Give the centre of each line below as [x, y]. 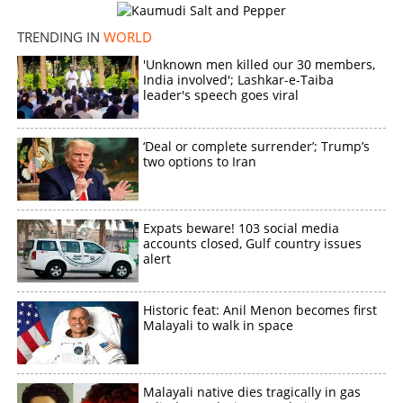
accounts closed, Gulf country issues [253, 243]
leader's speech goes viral [221, 94]
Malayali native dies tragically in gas [252, 391]
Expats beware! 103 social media [242, 228]
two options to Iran [200, 161]
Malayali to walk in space [219, 325]
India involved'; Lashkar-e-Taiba [239, 79]
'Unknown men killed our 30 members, [260, 64]
